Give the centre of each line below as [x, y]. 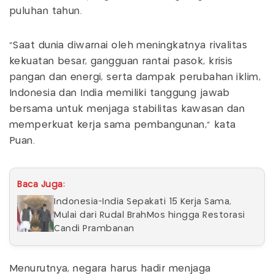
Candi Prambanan [95, 228]
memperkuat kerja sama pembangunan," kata [123, 125]
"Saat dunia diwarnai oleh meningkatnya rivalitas [128, 45]
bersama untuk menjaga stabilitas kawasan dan [127, 109]
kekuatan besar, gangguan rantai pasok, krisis [121, 61]
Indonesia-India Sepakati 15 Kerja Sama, [143, 202]
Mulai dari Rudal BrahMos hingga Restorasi [150, 215]
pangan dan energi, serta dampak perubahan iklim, [135, 77]
